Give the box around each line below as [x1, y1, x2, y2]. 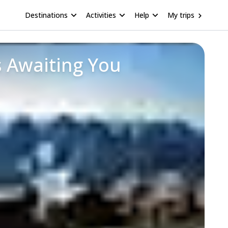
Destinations [25, 10, 68, 20]
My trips [167, 10, 194, 20]
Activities [86, 10, 116, 20]
